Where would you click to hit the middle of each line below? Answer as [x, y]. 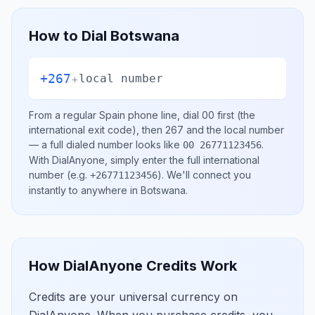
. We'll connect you [206, 175]
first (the [235, 115]
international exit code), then [97, 130]
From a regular [64, 115]
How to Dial [70, 36]
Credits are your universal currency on [133, 297]
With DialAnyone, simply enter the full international [144, 160]
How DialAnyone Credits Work [133, 266]
